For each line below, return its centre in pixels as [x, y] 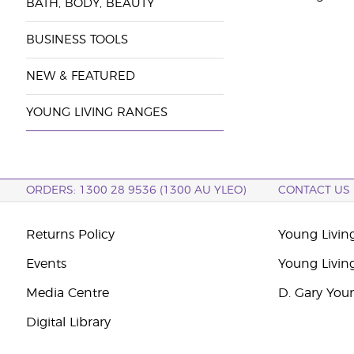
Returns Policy [70, 235]
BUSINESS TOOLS [77, 40]
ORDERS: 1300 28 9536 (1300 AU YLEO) [136, 190]
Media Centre [67, 293]
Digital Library [68, 322]
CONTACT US [314, 190]
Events [46, 264]
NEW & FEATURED [80, 76]
